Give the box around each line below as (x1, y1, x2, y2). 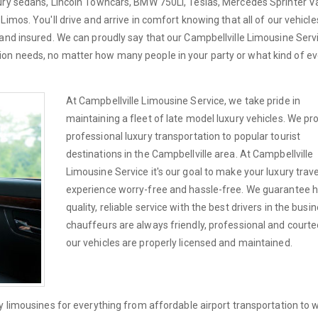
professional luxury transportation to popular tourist (65, 130, 301, 142)
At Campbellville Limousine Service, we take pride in (65, 94, 300, 106)
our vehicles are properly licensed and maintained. (65, 236, 292, 248)
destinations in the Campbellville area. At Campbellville (65, 148, 314, 160)
